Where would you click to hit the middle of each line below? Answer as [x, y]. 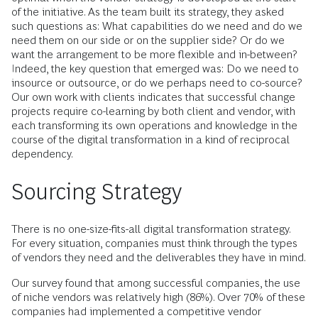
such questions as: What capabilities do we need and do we [157, 26]
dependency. [42, 154]
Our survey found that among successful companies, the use [156, 283]
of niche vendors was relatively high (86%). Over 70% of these [158, 297]
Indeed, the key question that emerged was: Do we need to [155, 69]
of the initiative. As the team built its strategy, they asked [148, 12]
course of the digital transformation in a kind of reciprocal [150, 140]
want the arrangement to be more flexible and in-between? [154, 55]
